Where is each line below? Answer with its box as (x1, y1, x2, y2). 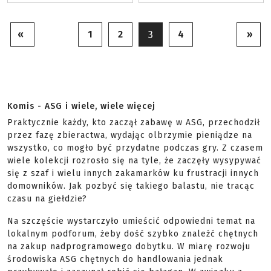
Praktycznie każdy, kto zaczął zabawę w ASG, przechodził (7, 117, 260, 128)
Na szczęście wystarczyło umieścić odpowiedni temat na (7, 216, 255, 226)
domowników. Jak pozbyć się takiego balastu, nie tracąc (7, 181, 255, 191)
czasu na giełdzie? (7, 194, 87, 204)
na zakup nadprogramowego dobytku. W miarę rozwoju (7, 241, 250, 252)
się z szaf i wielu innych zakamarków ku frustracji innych (7, 168, 259, 178)
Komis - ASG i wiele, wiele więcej (7, 101, 155, 111)
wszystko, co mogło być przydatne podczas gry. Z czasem (7, 143, 263, 153)
